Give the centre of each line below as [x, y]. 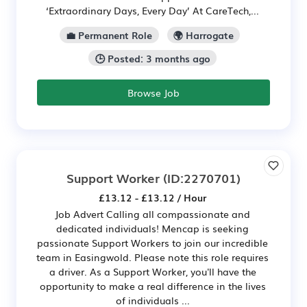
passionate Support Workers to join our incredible [152, 243]
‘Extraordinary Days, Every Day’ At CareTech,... [152, 10]
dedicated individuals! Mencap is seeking [152, 229]
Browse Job [153, 93]
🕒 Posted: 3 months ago [152, 58]
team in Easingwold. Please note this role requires [152, 257]
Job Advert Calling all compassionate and [152, 214]
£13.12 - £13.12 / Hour [152, 198]
